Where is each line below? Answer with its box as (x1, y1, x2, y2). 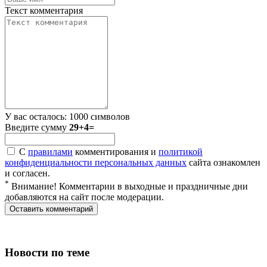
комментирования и (73, 146, 159, 157)
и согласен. (5, 167, 50, 178)
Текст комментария (5, 5, 83, 15)
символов (88, 111, 130, 122)
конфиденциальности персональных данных (5, 157, 187, 167)
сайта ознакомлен (187, 157, 260, 167)
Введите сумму (5, 122, 69, 132)
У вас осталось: (5, 111, 69, 122)
